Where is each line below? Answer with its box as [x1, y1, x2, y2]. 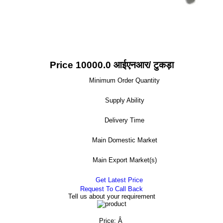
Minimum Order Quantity [89, 77, 160, 84]
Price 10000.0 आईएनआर [49, 60, 148, 70]
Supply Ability [105, 97, 144, 104]
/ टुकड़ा [148, 60, 174, 70]
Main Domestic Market [92, 136, 157, 144]
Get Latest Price [93, 176, 143, 184]
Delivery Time [105, 116, 144, 124]
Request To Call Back [80, 185, 143, 193]
